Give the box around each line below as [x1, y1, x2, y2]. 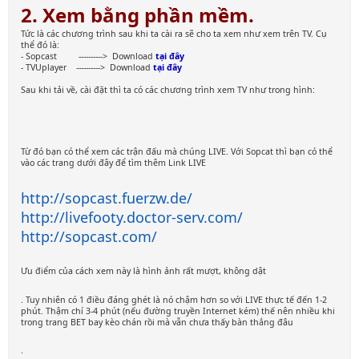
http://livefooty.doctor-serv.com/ [21, 207, 243, 227]
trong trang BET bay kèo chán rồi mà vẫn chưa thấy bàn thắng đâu [21, 316, 293, 328]
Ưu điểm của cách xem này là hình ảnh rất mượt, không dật [21, 265, 266, 277]
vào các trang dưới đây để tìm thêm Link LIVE [21, 156, 206, 168]
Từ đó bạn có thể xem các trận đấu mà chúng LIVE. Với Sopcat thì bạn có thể [21, 145, 333, 157]
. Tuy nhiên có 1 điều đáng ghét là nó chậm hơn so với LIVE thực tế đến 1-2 [21, 293, 327, 305]
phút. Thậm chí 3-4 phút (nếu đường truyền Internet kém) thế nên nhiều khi [21, 305, 335, 317]
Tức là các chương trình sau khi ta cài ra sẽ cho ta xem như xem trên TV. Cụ [21, 27, 327, 39]
